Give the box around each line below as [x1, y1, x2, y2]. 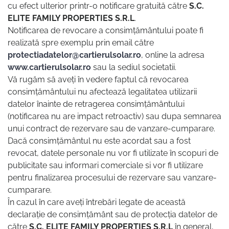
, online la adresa [141, 50, 204, 60]
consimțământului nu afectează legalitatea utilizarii [8, 87, 197, 97]
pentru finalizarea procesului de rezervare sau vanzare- [8, 173, 217, 183]
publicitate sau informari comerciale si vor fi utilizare [8, 161, 203, 171]
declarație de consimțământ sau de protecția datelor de [8, 210, 217, 220]
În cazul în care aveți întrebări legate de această [8, 197, 186, 208]
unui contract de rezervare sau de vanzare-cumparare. [8, 124, 215, 134]
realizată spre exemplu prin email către [8, 38, 154, 48]
